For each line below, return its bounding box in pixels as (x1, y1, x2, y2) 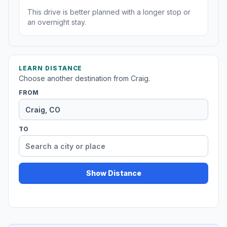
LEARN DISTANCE (19, 64, 83, 72)
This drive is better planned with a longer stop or (27, 8, 191, 17)
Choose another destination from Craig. (19, 74, 150, 83)
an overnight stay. (27, 18, 86, 27)
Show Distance (86, 169, 141, 178)
